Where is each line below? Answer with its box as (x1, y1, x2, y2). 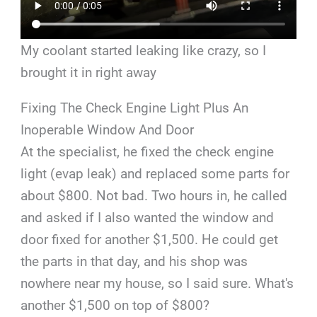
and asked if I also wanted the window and (21, 209, 275, 226)
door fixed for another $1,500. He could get (21, 231, 279, 248)
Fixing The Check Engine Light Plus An (21, 99, 249, 116)
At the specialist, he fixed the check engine (21, 143, 275, 160)
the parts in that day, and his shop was (21, 253, 248, 270)
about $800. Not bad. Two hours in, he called (21, 187, 288, 204)
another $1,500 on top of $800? (21, 296, 210, 313)
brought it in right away (21, 64, 157, 81)
